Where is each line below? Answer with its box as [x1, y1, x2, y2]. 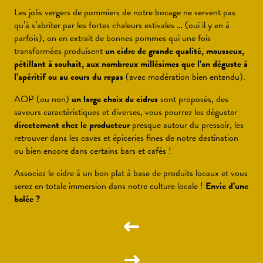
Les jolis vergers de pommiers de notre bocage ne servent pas [14, 5, 235, 19]
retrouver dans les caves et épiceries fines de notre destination [14, 131, 238, 145]
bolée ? [14, 192, 40, 206]
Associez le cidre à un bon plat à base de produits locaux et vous [14, 166, 248, 180]
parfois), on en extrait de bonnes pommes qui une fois [14, 31, 211, 45]
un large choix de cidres [72, 92, 158, 106]
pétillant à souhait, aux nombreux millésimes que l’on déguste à [14, 57, 248, 71]
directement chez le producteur [14, 118, 130, 132]
